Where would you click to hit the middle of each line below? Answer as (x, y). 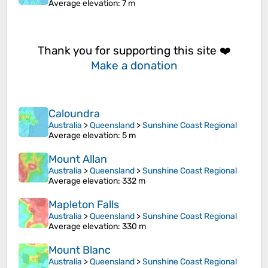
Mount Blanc (80, 250)
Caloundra (74, 114)
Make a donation (134, 65)
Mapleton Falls (84, 205)
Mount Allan (78, 159)
